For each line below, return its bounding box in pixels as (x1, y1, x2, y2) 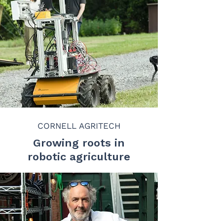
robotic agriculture (28, 150, 130, 163)
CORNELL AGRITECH (37, 121, 120, 131)
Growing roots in (33, 137, 125, 149)
